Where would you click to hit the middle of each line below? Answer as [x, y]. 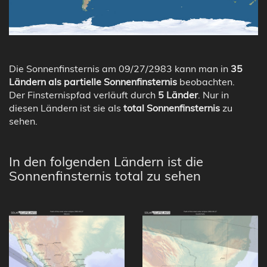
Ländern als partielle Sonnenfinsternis [93, 81]
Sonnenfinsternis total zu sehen [105, 176]
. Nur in [213, 94]
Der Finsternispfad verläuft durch [83, 94]
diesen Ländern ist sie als [66, 108]
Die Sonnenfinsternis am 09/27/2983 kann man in [120, 68]
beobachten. [206, 81]
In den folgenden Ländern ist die [106, 161]
